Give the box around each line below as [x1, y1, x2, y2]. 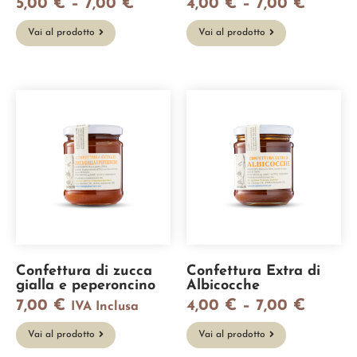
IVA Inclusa [71, 300, 139, 313]
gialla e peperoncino [16, 277, 155, 293]
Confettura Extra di [186, 263, 320, 279]
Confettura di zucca [16, 263, 152, 279]
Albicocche [186, 277, 260, 293]
